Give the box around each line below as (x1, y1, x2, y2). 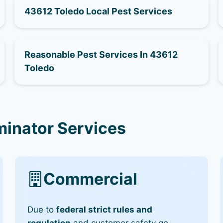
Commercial (43, 169, 138, 189)
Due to (27, 205, 57, 215)
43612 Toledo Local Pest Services (24, 5, 173, 16)
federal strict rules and (56, 205, 153, 215)
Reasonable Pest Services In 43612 (24, 49, 178, 60)
